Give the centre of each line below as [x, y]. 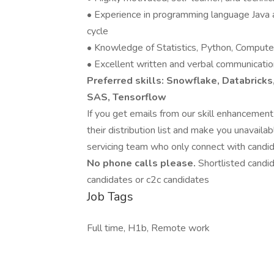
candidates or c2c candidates [148, 180]
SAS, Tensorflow [127, 97]
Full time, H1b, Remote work [148, 228]
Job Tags [110, 197]
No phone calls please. [143, 163]
